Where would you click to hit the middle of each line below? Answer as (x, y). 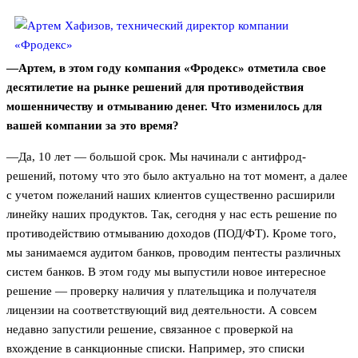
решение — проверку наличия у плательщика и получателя (161, 290)
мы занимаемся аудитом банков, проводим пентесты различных (174, 252)
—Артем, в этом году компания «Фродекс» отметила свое (166, 68)
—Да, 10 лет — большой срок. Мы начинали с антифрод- (156, 156)
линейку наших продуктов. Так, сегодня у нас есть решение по (172, 214)
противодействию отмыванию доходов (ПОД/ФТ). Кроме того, (171, 233)
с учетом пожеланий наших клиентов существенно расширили (171, 195)
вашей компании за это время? (93, 125)
